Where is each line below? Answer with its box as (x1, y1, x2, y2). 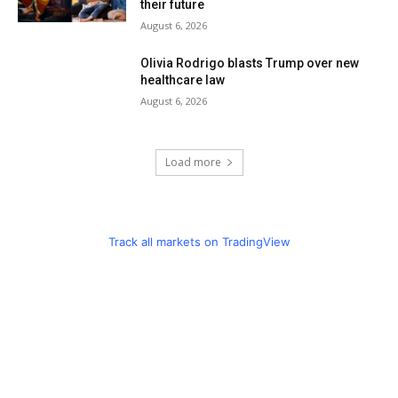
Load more (164, 154, 221, 170)
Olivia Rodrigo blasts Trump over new (140, 56, 360, 71)
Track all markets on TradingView (107, 234, 291, 249)
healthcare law (140, 73, 226, 88)
